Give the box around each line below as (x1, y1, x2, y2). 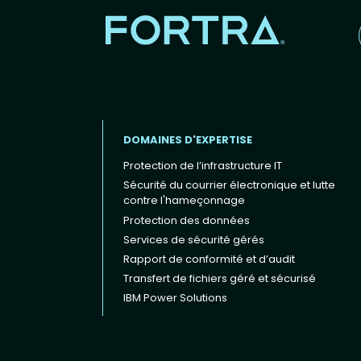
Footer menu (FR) (106, 217, 196, 233)
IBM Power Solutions (123, 290, 227, 306)
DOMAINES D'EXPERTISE (123, 131, 252, 147)
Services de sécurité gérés (123, 231, 264, 247)
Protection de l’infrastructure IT (123, 158, 282, 174)
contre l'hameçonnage (123, 193, 245, 209)
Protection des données (123, 212, 250, 228)
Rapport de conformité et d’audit (123, 251, 295, 268)
